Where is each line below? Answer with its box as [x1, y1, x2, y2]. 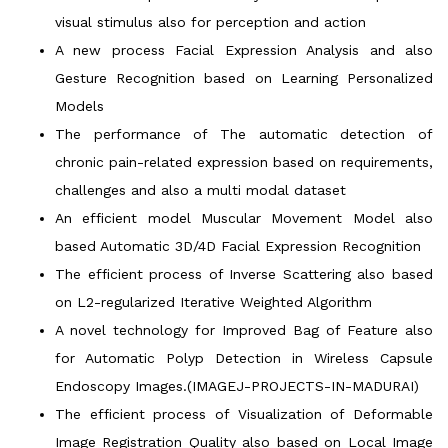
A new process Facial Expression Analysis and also [55, 41, 433, 58]
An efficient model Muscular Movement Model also [55, 209, 433, 226]
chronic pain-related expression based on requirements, [55, 153, 433, 170]
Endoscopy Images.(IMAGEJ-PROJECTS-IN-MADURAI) [55, 377, 419, 394]
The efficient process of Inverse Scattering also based [55, 265, 433, 282]
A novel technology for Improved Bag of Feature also [55, 321, 433, 338]
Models [55, 97, 104, 114]
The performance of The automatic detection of [55, 125, 433, 142]
